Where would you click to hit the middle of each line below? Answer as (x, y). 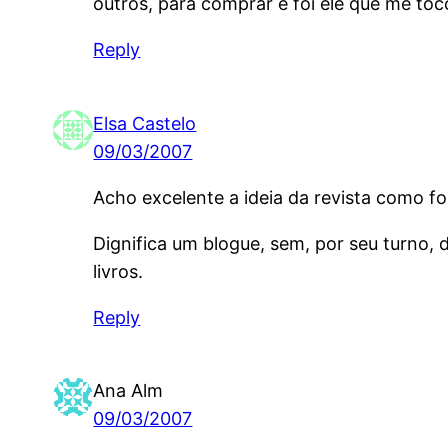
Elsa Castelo (145, 123)
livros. (118, 271)
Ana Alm (128, 391)
